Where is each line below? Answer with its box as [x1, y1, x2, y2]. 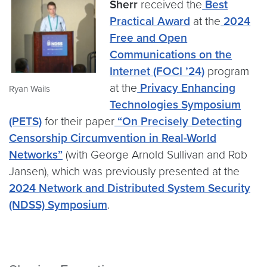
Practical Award [110, 14, 191, 29]
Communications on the [110, 48, 232, 62]
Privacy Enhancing [137, 81, 236, 95]
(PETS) [9, 114, 42, 129]
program [204, 64, 250, 79]
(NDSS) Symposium [9, 198, 107, 212]
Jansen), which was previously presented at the [9, 164, 240, 179]
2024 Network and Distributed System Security [9, 181, 250, 195]
